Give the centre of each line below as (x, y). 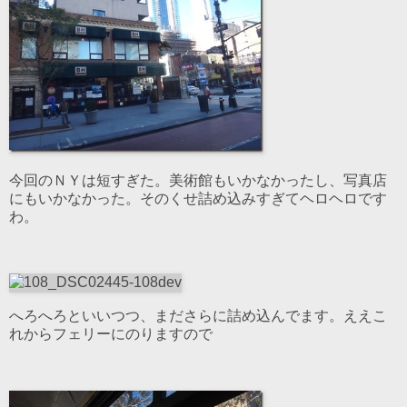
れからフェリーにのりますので (111, 333)
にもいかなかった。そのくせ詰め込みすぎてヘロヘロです (198, 199)
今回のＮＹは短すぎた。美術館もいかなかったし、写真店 (198, 181)
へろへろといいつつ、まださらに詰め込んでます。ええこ (198, 315)
